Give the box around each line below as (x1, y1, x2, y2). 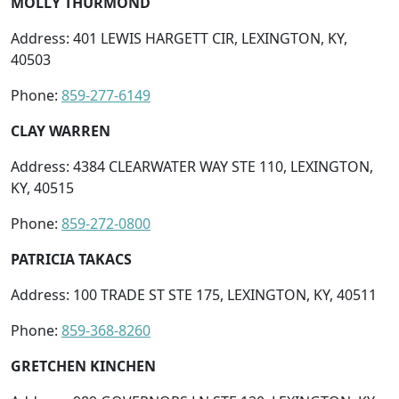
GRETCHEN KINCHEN (11, 355, 156, 376)
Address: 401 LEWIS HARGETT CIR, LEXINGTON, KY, (11, 28, 347, 48)
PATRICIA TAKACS (11, 248, 132, 269)
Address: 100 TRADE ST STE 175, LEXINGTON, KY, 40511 (11, 284, 377, 305)
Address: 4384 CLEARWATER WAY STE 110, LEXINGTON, (11, 156, 373, 176)
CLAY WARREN (11, 120, 110, 141)
